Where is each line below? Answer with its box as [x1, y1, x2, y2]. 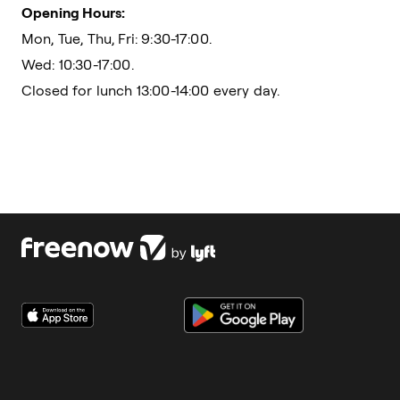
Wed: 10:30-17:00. [21, 55, 134, 73]
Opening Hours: [21, 4, 126, 21]
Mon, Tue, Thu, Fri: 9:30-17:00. [21, 29, 212, 47]
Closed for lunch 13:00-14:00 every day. [21, 81, 280, 99]
